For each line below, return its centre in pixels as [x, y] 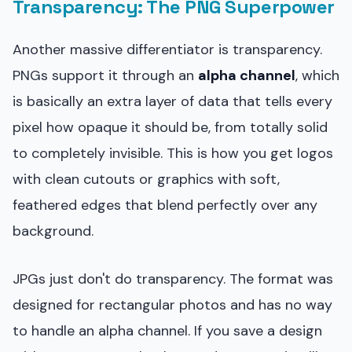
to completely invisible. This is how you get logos [173, 153]
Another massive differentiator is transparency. [167, 49]
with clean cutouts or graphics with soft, [146, 179]
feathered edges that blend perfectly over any [165, 205]
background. [53, 231]
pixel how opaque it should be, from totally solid [170, 127]
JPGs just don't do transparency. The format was [173, 279]
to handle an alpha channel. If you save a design [167, 330]
